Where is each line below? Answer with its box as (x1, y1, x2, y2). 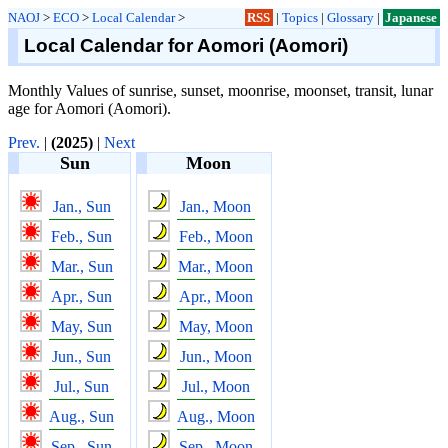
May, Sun (51, 317, 112, 335)
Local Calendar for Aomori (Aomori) (23, 34, 348, 56)
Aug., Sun (49, 407, 114, 425)
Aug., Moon (176, 407, 255, 425)
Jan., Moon (180, 197, 252, 215)
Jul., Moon (181, 377, 250, 395)
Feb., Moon (178, 227, 253, 245)
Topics (281, 10, 318, 25)
